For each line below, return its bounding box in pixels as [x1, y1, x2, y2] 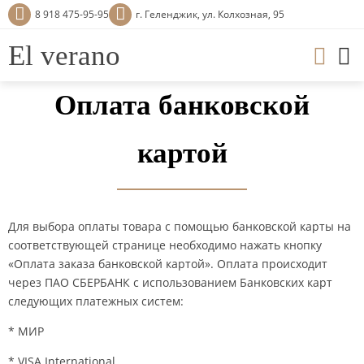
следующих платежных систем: [8, 293, 184, 309]
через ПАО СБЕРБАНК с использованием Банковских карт [8, 275, 332, 290]
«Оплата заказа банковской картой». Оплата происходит [8, 256, 327, 271]
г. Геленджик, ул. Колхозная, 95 [136, 7, 284, 21]
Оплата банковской [54, 89, 310, 121]
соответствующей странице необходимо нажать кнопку [8, 237, 322, 253]
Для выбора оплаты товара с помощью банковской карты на [8, 219, 351, 234]
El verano [8, 40, 120, 71]
